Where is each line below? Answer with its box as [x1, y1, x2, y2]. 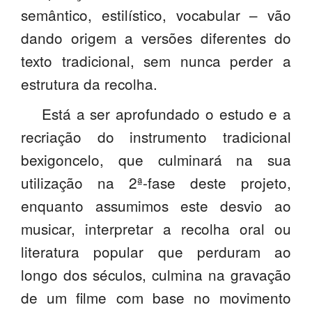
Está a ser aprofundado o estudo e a [42, 103, 291, 125]
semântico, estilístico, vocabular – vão [21, 4, 291, 26]
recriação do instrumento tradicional [21, 126, 291, 148]
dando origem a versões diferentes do [21, 27, 291, 49]
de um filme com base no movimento [21, 287, 291, 309]
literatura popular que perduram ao [21, 241, 291, 263]
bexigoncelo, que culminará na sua [21, 149, 291, 171]
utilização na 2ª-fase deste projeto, [21, 172, 291, 194]
